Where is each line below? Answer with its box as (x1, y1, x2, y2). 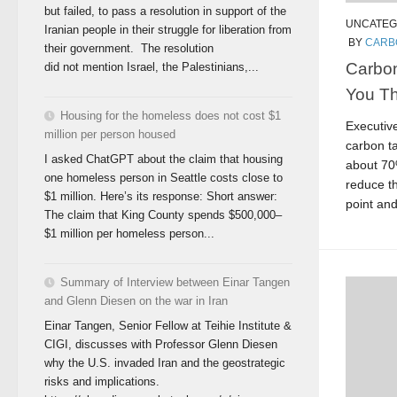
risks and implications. (44, 374, 160, 388)
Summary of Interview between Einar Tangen (60, 276, 290, 290)
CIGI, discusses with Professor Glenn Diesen (44, 337, 277, 351)
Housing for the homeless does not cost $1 (60, 109, 281, 123)
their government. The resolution (44, 42, 214, 56)
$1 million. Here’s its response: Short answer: (44, 189, 277, 203)
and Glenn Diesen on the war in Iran (44, 294, 228, 308)
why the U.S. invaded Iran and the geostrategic (44, 355, 285, 370)
